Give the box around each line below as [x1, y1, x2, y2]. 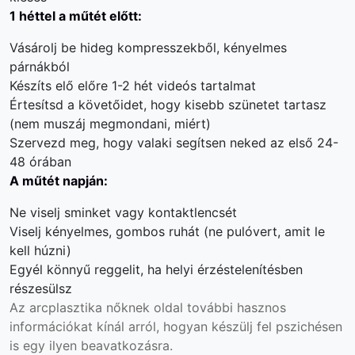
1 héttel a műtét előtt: [10, 7, 142, 24]
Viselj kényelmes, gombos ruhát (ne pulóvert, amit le [10, 223, 325, 239]
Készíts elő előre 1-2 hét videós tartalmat [10, 77, 256, 94]
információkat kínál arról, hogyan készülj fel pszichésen [10, 318, 342, 334]
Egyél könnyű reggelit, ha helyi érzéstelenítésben [10, 261, 303, 277]
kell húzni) [10, 242, 71, 258]
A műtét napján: [10, 172, 108, 189]
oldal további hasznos [150, 299, 286, 315]
